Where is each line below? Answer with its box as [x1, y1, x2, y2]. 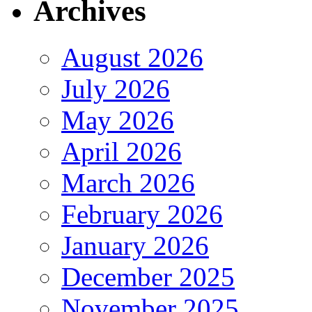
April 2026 [61, 136, 182, 166]
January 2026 [61, 230, 209, 260]
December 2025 [61, 261, 235, 292]
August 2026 [61, 42, 203, 72]
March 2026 [61, 167, 195, 198]
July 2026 [61, 73, 170, 104]
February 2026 [61, 198, 223, 229]
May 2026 [61, 104, 174, 135]
